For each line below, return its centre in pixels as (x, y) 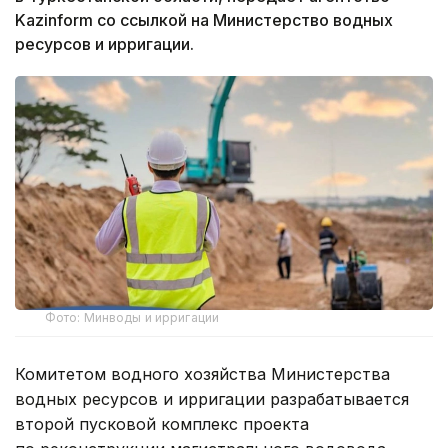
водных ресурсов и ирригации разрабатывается (212, 399)
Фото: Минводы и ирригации (132, 318)
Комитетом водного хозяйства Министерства (202, 374)
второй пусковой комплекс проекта (162, 424)
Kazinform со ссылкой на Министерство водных (204, 19)
